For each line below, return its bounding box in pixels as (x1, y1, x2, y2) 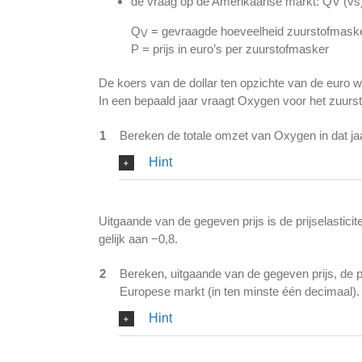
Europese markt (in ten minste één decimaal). (119, 284, 360, 299)
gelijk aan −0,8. (98, 232, 178, 246)
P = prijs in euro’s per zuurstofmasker (130, 42, 329, 57)
